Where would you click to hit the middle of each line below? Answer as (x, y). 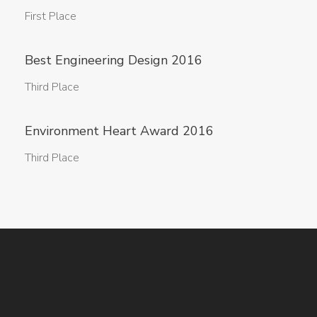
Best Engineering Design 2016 (114, 60)
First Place (51, 16)
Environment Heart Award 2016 (119, 131)
